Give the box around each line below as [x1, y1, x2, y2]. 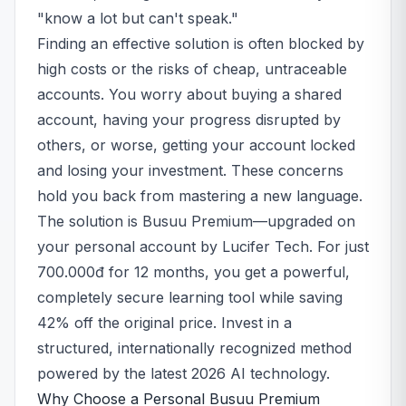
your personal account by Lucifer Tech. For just [37, 237, 369, 256]
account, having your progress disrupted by [37, 111, 341, 129]
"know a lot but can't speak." [37, 9, 238, 27]
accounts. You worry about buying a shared [37, 85, 342, 103]
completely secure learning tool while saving [37, 288, 343, 306]
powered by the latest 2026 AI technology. [37, 364, 330, 382]
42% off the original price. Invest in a [37, 314, 292, 332]
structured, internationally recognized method [37, 339, 352, 357]
